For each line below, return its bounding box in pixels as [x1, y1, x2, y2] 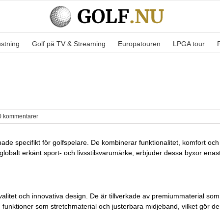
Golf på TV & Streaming [32, 39, 106, 48]
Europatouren [118, 39, 161, 48]
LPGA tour [173, 39, 205, 48]
